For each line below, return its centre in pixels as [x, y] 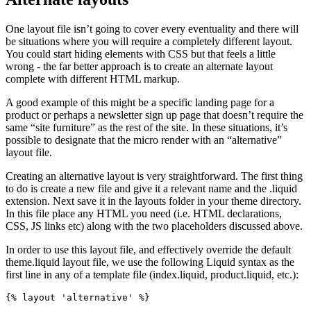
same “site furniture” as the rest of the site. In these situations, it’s [146, 128]
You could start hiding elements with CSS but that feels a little [141, 54]
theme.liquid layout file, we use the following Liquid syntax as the [150, 262]
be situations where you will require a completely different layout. [149, 42]
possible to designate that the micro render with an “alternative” [144, 140]
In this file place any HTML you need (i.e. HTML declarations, [144, 214]
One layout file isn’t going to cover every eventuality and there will [152, 29]
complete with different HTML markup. [93, 79]
